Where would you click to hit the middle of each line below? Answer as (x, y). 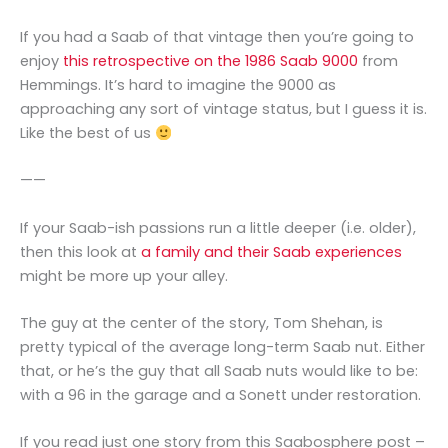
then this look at (80, 251)
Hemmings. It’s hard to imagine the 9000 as (178, 85)
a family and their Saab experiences (271, 251)
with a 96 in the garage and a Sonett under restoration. (220, 395)
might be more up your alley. (124, 275)
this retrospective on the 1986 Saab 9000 (210, 61)
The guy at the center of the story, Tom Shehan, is (201, 323)
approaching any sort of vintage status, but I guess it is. (223, 109)
